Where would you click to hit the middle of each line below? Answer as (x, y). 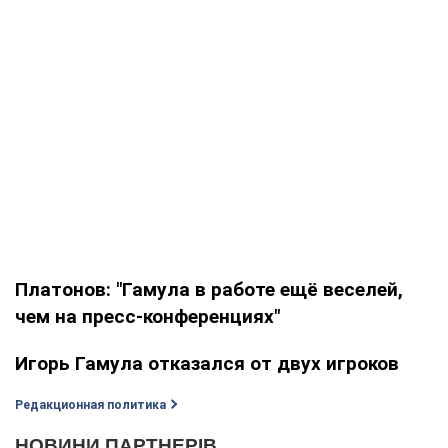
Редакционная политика (90, 404)
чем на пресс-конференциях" (147, 316)
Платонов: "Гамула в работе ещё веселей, (209, 289)
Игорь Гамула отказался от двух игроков (207, 363)
